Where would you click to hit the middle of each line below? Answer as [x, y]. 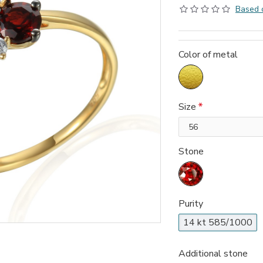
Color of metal [208, 55]
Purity [191, 204]
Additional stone [213, 254]
